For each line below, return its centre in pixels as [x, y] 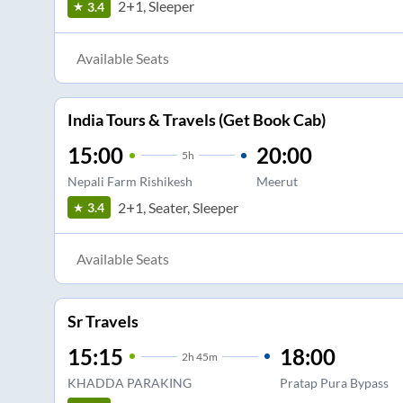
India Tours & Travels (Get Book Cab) [196, 120]
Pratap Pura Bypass [334, 382]
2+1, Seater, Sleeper [178, 207]
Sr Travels [103, 321]
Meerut [277, 182]
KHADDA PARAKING [129, 382]
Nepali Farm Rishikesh [130, 182]
